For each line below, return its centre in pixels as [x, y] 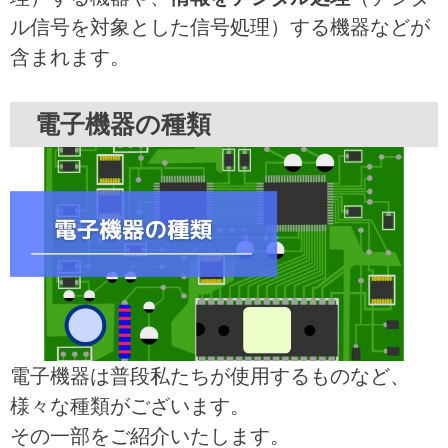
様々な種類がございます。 [130, 405]
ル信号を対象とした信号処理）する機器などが [220, 26]
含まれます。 [70, 56]
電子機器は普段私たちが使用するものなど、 [210, 375]
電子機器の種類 [123, 123]
